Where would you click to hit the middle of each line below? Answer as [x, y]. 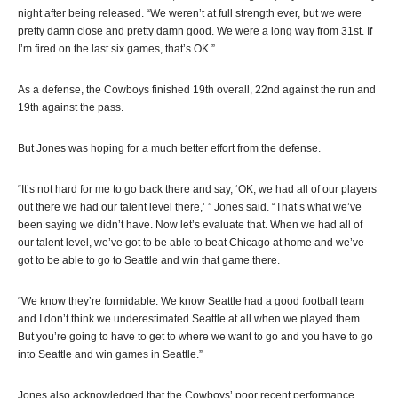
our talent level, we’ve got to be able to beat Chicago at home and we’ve [191, 243]
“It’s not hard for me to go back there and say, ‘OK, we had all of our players [197, 189]
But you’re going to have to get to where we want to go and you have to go [195, 337]
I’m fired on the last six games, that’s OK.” [116, 49]
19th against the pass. [71, 107]
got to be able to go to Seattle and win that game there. [149, 260]
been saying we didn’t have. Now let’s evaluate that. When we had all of [190, 225]
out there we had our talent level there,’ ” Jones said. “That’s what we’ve [190, 207]
